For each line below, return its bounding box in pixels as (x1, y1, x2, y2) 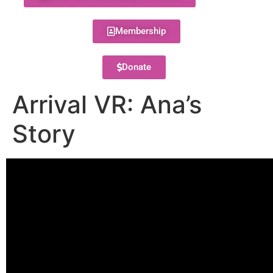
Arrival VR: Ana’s (12, 90, 202, 119)
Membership (115, 26, 166, 37)
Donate (121, 62, 151, 73)
